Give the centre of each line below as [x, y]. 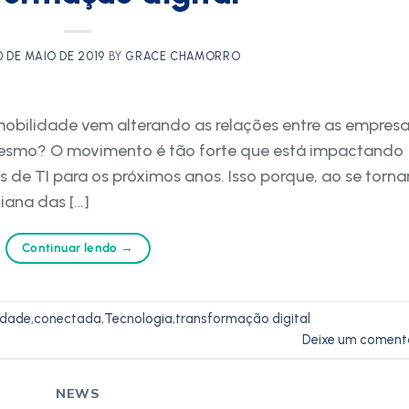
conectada [68, 318]
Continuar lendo [71, 248]
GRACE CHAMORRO [183, 57]
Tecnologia [138, 318]
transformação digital [243, 318]
